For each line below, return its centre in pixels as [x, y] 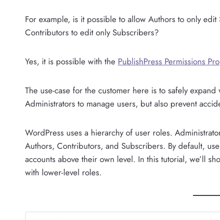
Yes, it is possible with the [71, 61]
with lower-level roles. [63, 172]
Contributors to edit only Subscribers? [92, 32]
